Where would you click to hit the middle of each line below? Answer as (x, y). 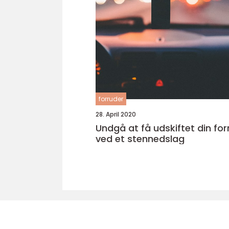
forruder (111, 99)
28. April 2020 (116, 114)
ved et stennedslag (140, 139)
